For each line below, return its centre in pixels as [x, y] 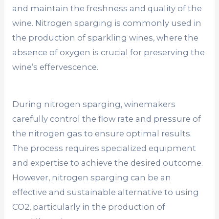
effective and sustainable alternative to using [106, 192]
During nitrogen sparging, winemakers [94, 104]
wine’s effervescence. [55, 67]
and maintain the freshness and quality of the [107, 8]
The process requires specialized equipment [104, 148]
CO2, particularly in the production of [89, 207]
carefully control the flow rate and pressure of [107, 119]
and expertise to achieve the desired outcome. [108, 163]
